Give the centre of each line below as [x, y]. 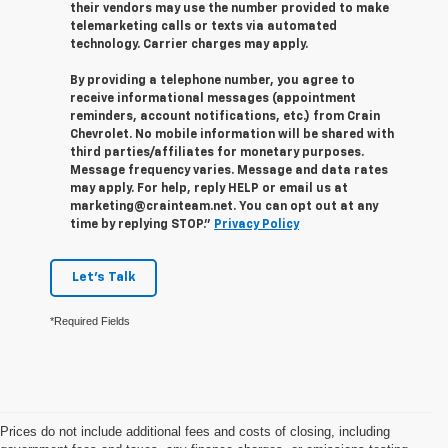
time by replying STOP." [142, 224]
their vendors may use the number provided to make [229, 8]
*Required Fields [90, 320]
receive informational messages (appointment [213, 98]
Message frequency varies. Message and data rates [229, 170]
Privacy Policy [256, 224]
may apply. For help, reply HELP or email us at [209, 188]
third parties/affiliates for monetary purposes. [217, 152]
